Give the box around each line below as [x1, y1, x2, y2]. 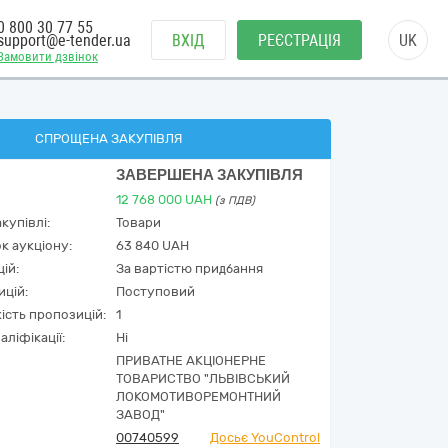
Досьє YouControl [210, 430, 320, 445]
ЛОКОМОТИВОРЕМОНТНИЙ [116, 389, 281, 404]
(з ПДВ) [215, 194, 255, 207]
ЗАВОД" [116, 407, 165, 422]
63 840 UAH [116, 238, 189, 253]
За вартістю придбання [116, 261, 263, 276]
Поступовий [116, 284, 195, 299]
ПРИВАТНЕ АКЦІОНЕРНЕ [116, 353, 266, 368]
